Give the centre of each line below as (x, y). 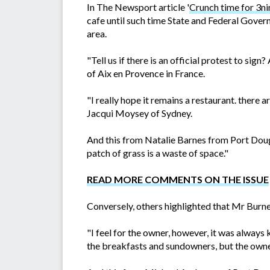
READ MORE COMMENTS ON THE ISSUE (178, 180)
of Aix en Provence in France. (146, 74)
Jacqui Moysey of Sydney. (140, 113)
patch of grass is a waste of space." (158, 153)
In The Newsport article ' (138, 7)
